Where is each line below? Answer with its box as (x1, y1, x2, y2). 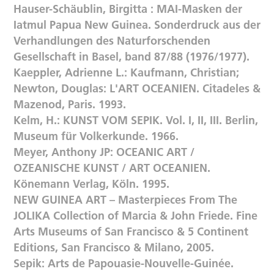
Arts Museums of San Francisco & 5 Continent (13, 224, 248, 239)
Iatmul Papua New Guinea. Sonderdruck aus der (13, 18, 261, 32)
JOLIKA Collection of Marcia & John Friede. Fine (13, 209, 257, 223)
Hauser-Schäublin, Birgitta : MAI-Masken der (13, 2, 242, 17)
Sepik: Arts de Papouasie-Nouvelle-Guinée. (13, 256, 234, 271)
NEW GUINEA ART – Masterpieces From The (13, 193, 237, 207)
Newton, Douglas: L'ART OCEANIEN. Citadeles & (13, 81, 261, 96)
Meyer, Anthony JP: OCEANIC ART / (13, 145, 194, 160)
